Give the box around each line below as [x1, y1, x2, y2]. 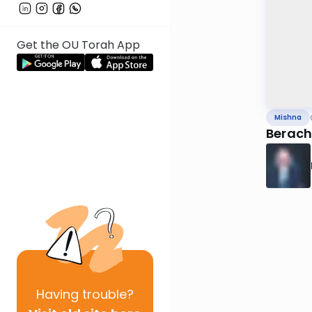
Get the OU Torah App [17, 37, 140, 54]
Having [36, 286, 79, 303]
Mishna [274, 112, 302, 123]
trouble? [79, 286, 134, 303]
